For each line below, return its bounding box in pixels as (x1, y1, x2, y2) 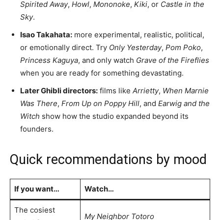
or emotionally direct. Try (20, 42, 109, 52)
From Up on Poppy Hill (61, 98, 139, 108)
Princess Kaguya (20, 55, 78, 65)
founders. (20, 124, 54, 134)
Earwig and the (158, 98, 210, 108)
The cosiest (14, 205, 55, 215)
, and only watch (78, 55, 136, 65)
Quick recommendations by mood (10, 151, 207, 167)
